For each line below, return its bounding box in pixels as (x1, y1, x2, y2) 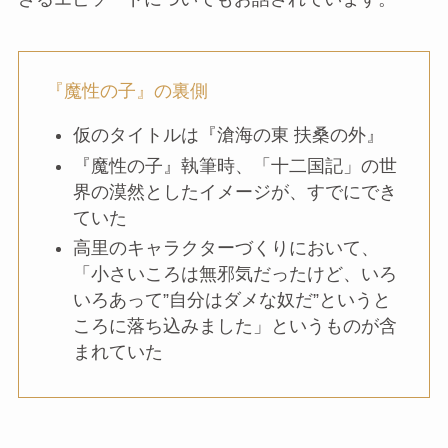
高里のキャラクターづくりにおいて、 (72, 238, 379, 259)
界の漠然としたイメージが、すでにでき (72, 181, 397, 202)
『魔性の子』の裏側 (45, 81, 208, 102)
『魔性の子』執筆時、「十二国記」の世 (72, 155, 397, 176)
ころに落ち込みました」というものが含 (72, 316, 397, 337)
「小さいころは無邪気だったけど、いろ (72, 264, 397, 285)
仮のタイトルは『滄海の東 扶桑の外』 (72, 125, 384, 146)
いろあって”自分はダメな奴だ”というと (72, 290, 391, 311)
